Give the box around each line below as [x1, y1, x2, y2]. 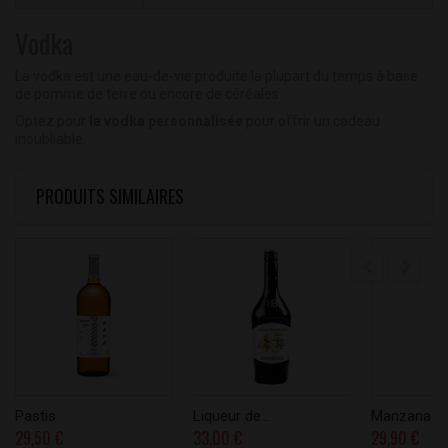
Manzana [371, 407, 431, 426]
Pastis [15, 407, 56, 426]
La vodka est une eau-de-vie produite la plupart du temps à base [15, 68, 418, 85]
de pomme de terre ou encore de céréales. [15, 86, 285, 103]
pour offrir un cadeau [243, 113, 380, 130]
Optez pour [15, 113, 89, 130]
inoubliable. [15, 131, 86, 148]
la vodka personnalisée [89, 113, 243, 130]
